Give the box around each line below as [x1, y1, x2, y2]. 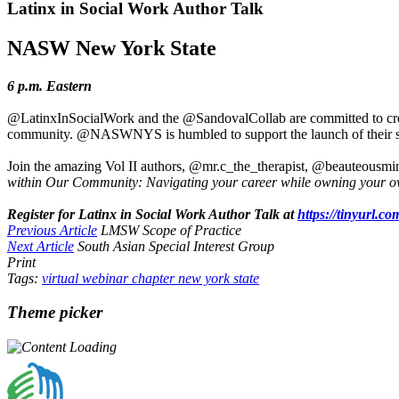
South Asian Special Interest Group [77, 238, 274, 254]
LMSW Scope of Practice [101, 222, 241, 238]
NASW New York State [7, 36, 216, 60]
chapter [132, 270, 178, 286]
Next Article [7, 238, 74, 254]
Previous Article [7, 222, 97, 238]
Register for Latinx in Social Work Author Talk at [7, 206, 297, 222]
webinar [82, 270, 132, 286]
